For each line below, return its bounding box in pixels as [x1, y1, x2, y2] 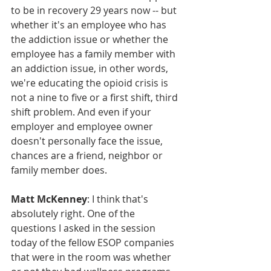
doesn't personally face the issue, [11, 134, 165, 148]
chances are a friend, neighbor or [11, 148, 165, 162]
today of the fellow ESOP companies [11, 235, 177, 249]
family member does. [11, 163, 107, 177]
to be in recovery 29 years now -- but [11, 3, 179, 17]
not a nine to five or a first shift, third [11, 90, 180, 104]
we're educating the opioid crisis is [11, 76, 171, 90]
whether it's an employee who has [11, 18, 169, 31]
